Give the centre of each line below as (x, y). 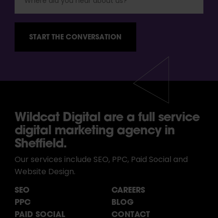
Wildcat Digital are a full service (107, 116)
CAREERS (128, 189)
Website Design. (45, 172)
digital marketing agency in (95, 129)
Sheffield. (41, 143)
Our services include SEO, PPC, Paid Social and (101, 160)
